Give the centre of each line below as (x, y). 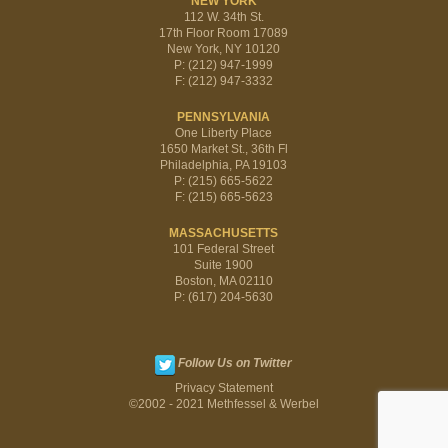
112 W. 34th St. (223, 16)
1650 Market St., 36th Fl (223, 148)
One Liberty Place (224, 132)
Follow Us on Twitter (235, 362)
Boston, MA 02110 (223, 280)
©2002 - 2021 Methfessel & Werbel (223, 403)
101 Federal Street (224, 248)
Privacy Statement (223, 387)
